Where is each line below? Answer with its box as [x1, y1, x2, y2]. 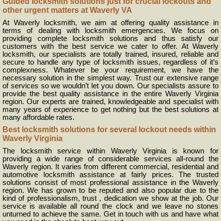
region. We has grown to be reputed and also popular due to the [2, 186, 219, 194]
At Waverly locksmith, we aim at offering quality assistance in [2, 19, 219, 27]
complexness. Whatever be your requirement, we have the [2, 66, 219, 74]
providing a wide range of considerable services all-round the [2, 155, 219, 163]
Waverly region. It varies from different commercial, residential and [2, 163, 219, 171]
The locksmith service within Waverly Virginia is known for [2, 147, 219, 155]
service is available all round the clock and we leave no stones [2, 202, 219, 210]
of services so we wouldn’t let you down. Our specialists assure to [2, 82, 219, 90]
